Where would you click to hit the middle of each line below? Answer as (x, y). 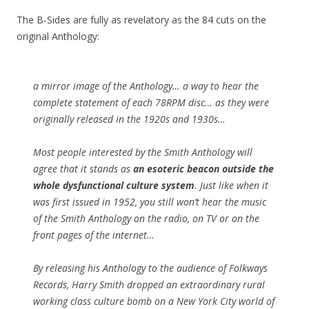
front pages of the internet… (94, 235)
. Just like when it (231, 185)
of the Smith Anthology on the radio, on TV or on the (146, 218)
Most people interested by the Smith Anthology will (143, 152)
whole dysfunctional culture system (114, 185)
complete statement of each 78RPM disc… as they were (151, 102)
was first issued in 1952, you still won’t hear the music (150, 202)
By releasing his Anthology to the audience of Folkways (150, 268)
